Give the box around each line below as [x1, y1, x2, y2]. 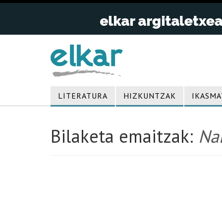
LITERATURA [58, 91, 108, 101]
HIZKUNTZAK [123, 91, 176, 101]
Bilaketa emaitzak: [51, 124, 198, 148]
